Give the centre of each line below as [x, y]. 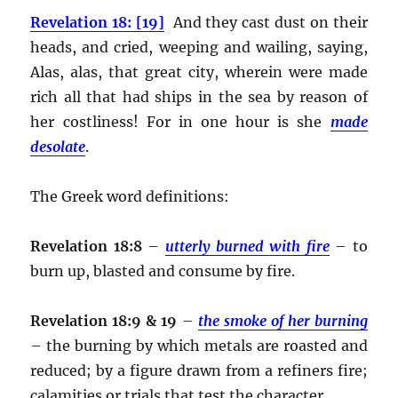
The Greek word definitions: [130, 196]
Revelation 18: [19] [98, 22]
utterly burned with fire [247, 246]
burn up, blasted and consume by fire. [163, 271]
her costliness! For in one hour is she [180, 121]
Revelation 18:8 [89, 246]
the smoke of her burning [283, 320]
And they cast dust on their [266, 22]
